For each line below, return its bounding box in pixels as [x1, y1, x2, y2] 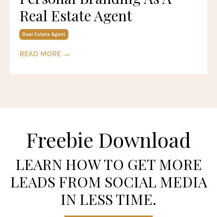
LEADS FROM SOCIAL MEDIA [10, 171, 207, 191]
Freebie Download [26, 125, 191, 153]
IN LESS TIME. [61, 189, 156, 209]
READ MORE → [19, 48, 71, 58]
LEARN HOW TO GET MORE [15, 154, 202, 174]
